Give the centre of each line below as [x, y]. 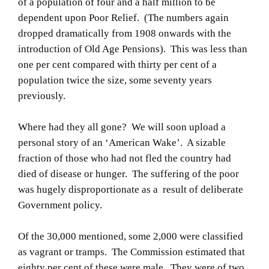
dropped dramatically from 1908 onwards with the [125, 33]
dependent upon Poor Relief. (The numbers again [123, 17]
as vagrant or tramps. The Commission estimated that [131, 252]
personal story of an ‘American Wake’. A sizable [122, 142]
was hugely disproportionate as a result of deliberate [131, 189]
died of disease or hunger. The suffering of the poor [128, 174]
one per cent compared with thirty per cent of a [117, 64]
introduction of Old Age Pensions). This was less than [133, 49]
